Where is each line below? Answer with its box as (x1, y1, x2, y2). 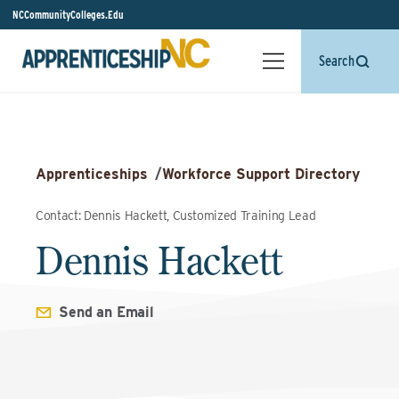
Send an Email (59, 304, 154, 321)
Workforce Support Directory (162, 166, 360, 183)
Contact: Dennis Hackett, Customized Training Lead (36, 208, 316, 223)
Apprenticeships (36, 166, 148, 183)
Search (319, 53, 354, 69)
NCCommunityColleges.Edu (12, 8, 124, 21)
